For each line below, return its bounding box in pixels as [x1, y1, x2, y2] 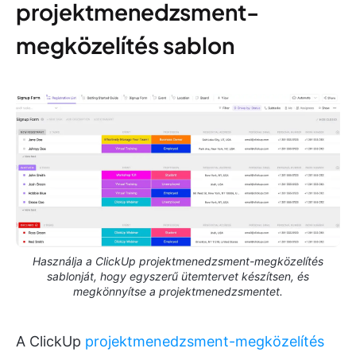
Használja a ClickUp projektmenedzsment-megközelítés [33, 253, 323, 268]
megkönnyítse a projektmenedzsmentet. [73, 284, 283, 298]
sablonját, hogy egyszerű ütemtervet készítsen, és [47, 269, 309, 283]
